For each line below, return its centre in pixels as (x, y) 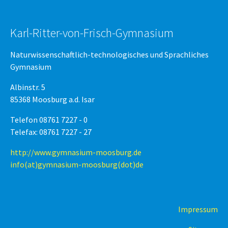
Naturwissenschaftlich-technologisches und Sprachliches (109, 54)
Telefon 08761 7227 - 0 (49, 120)
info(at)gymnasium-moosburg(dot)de (77, 164)
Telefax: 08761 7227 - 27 (51, 132)
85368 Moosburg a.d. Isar (52, 99)
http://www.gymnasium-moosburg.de (76, 152)
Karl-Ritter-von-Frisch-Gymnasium (92, 33)
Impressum (198, 209)
